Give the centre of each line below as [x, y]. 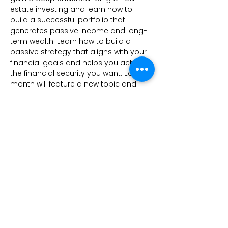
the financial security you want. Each [77, 73]
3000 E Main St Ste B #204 [47, 215]
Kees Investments [51, 183]
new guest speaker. [46, 95]
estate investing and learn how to [72, 9]
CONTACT [23, 199]
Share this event [52, 125]
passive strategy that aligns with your [79, 52]
